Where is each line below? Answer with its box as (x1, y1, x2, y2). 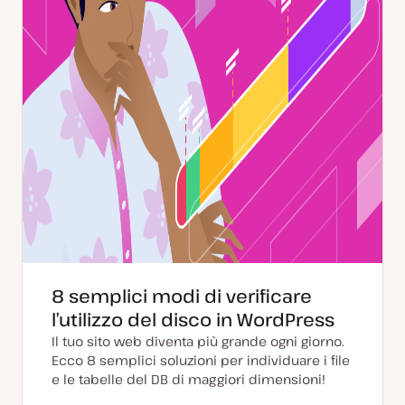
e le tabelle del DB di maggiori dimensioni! (52, 371, 325, 388)
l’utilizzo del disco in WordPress (52, 307, 334, 332)
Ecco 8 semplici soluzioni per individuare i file (52, 352, 350, 369)
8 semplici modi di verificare (52, 284, 312, 308)
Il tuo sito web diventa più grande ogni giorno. (52, 333, 344, 350)
